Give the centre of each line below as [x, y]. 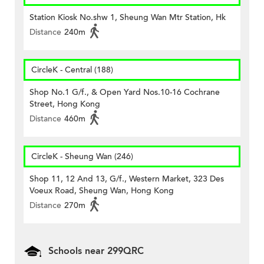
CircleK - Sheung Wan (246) [82, 157]
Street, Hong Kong [65, 104]
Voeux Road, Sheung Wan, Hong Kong [102, 191]
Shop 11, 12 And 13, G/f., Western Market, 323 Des [127, 179]
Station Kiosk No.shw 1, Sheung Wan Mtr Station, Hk [128, 18]
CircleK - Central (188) [72, 70]
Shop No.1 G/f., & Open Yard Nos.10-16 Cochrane [125, 93]
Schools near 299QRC [96, 251]
